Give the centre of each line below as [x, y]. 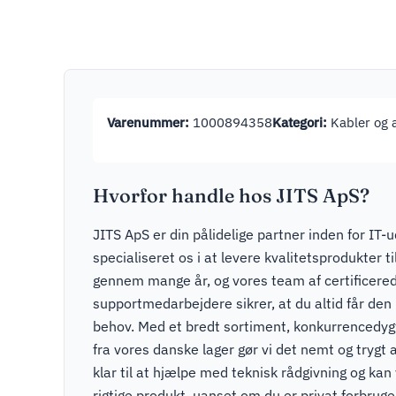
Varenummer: [148, 122]
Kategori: [300, 122]
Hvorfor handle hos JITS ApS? [231, 195]
